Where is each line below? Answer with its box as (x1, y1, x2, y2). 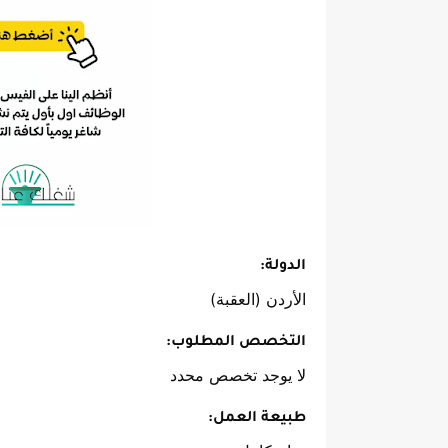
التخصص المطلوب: (166, 335, 306, 352)
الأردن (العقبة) (210, 289, 306, 310)
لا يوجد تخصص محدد (170, 365, 306, 386)
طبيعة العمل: (208, 411, 306, 428)
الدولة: (260, 259, 306, 276)
